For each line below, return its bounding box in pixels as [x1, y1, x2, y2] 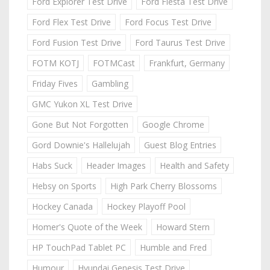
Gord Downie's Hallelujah [32, 139, 130, 151]
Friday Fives [32, 77, 78, 89]
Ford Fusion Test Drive [32, 36, 121, 48]
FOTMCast [93, 57, 135, 69]
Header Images [86, 159, 146, 171]
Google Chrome [142, 118, 204, 130]
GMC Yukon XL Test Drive [32, 98, 133, 110]
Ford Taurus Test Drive [135, 36, 225, 48]
